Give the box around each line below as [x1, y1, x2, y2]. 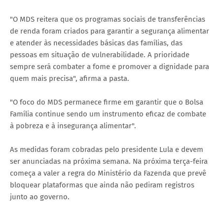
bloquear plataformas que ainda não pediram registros [10, 181, 194, 190]
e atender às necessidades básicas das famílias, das [10, 38, 183, 48]
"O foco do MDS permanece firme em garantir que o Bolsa [10, 98, 203, 107]
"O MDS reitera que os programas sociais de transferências [10, 15, 205, 24]
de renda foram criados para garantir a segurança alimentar [10, 27, 209, 36]
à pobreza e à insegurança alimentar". [10, 121, 136, 131]
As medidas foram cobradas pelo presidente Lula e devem [10, 145, 203, 154]
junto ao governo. [10, 192, 70, 202]
